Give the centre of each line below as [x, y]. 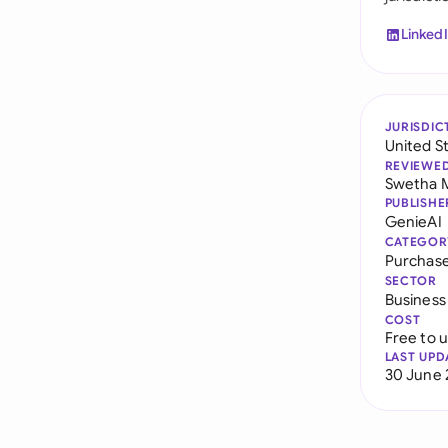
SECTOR [410, 280]
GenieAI [413, 221]
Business [415, 299]
